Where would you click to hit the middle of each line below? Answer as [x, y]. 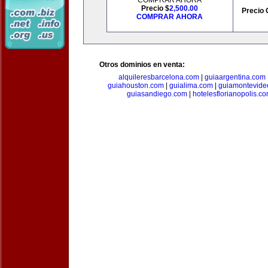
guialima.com [191, 86]
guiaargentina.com [235, 77]
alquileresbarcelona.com [159, 77]
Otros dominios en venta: [142, 65]
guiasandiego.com [157, 94]
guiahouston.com [135, 86]
